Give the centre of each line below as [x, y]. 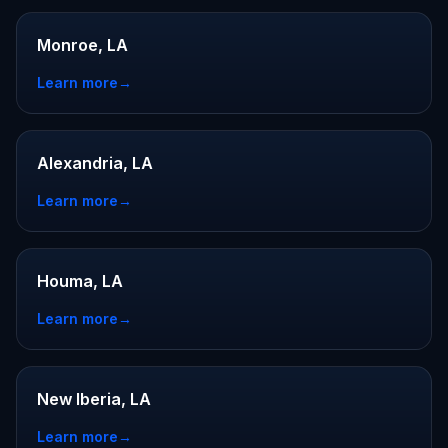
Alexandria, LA [95, 163]
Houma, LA [80, 281]
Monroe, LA [82, 45]
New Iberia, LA [94, 399]
